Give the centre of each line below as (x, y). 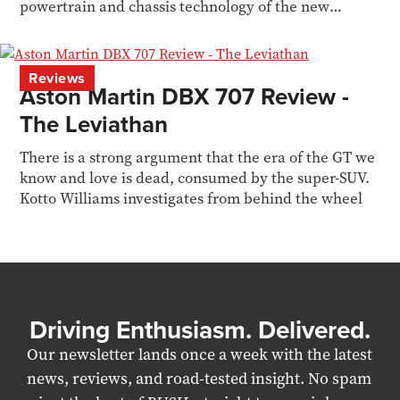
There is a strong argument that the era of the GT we (198, 157)
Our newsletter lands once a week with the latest (200, 354)
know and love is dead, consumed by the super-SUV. (195, 178)
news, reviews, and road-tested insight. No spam (199, 379)
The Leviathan (94, 124)
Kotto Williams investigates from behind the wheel (192, 198)
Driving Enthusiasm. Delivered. (200, 329)
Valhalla (48, 27)
